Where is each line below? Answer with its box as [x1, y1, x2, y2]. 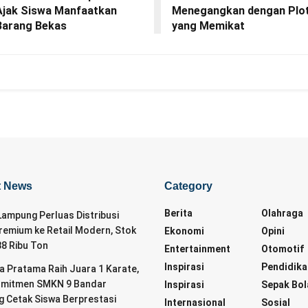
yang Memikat [172, 19, 245, 33]
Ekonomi [164, 225, 204, 237]
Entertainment [164, 243, 230, 255]
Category [164, 180, 212, 192]
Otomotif [261, 243, 305, 255]
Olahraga [261, 208, 304, 219]
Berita [164, 208, 192, 219]
